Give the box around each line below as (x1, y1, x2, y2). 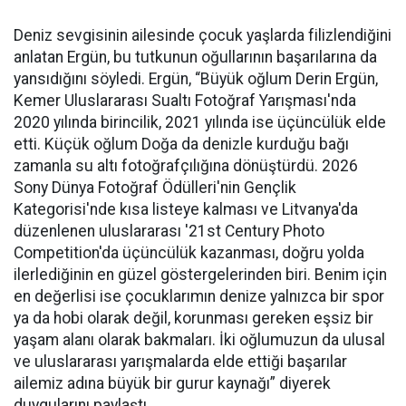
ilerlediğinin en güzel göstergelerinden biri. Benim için (14, 265, 387, 284)
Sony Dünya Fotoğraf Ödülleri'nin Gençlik (14, 178, 296, 197)
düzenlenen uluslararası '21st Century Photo (14, 221, 324, 240)
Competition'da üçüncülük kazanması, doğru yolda (14, 243, 364, 262)
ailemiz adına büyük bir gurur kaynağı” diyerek (14, 373, 331, 392)
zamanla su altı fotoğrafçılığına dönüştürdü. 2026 (14, 156, 358, 175)
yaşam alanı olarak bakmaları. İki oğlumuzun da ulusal (14, 330, 385, 349)
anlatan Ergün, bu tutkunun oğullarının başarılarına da (14, 47, 377, 66)
